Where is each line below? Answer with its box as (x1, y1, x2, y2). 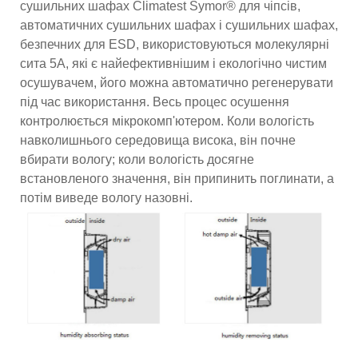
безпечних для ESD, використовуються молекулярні (20, 38, 329, 52)
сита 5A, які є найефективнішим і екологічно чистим (20, 57, 327, 71)
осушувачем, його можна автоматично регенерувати (20, 76, 333, 90)
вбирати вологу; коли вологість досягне (20, 153, 254, 167)
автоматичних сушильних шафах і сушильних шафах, (20, 18, 338, 33)
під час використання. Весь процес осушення (20, 95, 289, 109)
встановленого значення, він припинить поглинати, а (20, 172, 334, 186)
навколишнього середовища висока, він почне (20, 133, 296, 148)
